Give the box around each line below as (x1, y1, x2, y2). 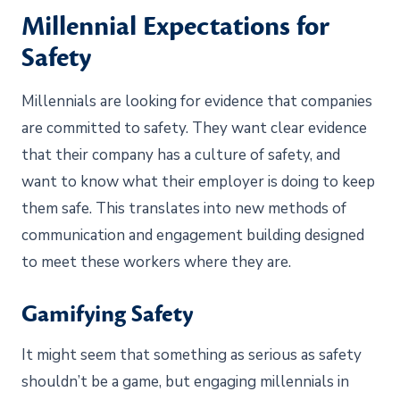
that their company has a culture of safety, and (21, 144, 340, 165)
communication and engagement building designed (21, 224, 364, 246)
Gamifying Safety (21, 298, 193, 329)
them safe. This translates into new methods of (21, 197, 346, 219)
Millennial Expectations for (21, 9, 329, 44)
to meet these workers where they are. (21, 251, 291, 272)
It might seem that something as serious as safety (21, 344, 362, 365)
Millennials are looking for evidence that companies (21, 90, 372, 112)
